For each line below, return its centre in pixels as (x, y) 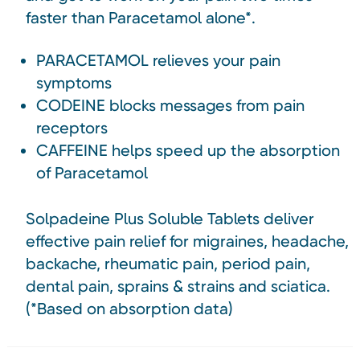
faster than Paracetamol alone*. (141, 17)
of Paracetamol (92, 172)
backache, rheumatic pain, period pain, (168, 263)
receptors (72, 127)
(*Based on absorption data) (129, 308)
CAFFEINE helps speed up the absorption (188, 150)
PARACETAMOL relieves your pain (159, 60)
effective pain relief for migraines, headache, (187, 241)
